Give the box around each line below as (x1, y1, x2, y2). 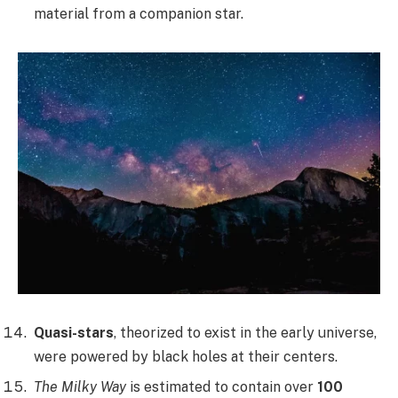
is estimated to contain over (126, 378, 317, 395)
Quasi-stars (34, 323, 114, 341)
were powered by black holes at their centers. (34, 347, 338, 365)
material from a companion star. (34, 5, 243, 23)
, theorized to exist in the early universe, (114, 323, 377, 341)
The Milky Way (34, 378, 126, 395)
